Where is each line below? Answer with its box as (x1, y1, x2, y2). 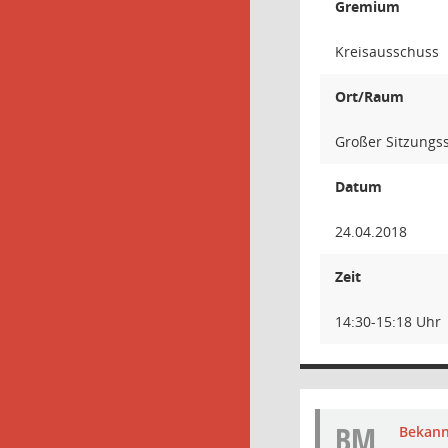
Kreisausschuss (335, 42, 439, 61)
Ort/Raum (335, 87, 404, 106)
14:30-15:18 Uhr (335, 312, 441, 331)
